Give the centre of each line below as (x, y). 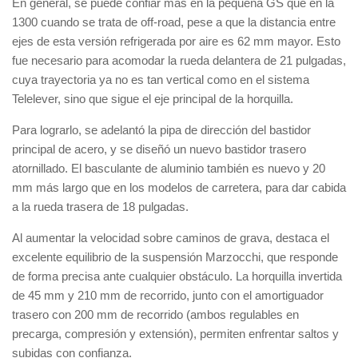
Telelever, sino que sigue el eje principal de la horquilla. (153, 99)
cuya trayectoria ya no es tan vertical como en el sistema (161, 80)
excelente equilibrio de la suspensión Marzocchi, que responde (175, 257)
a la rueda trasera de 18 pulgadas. (100, 207)
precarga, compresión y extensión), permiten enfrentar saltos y (175, 334)
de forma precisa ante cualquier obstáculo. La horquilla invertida (177, 276)
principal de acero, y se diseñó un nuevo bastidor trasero (159, 149)
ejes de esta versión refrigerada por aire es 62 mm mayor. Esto (176, 41)
